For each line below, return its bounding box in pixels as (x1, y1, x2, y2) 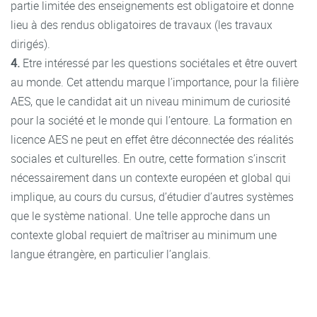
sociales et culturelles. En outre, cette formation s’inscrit (11, 150, 286, 166)
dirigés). (11, 35, 50, 52)
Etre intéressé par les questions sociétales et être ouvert (20, 54, 297, 71)
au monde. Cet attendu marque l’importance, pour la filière (11, 74, 299, 90)
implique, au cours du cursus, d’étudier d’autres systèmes (11, 188, 294, 204)
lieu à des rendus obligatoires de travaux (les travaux (11, 16, 272, 33)
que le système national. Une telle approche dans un (11, 207, 270, 224)
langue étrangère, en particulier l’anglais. (11, 246, 211, 262)
